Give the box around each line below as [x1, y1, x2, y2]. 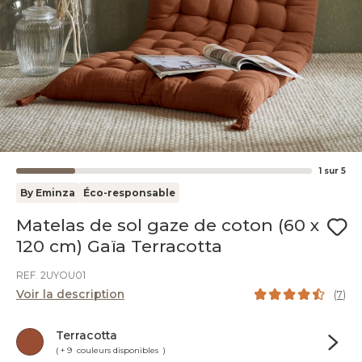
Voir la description [16, 287, 124, 301]
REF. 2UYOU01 [16, 269, 86, 281]
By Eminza [20, 187, 75, 199]
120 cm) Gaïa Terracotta [16, 236, 222, 256]
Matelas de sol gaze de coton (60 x [16, 215, 320, 235]
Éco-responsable [83, 187, 175, 199]
